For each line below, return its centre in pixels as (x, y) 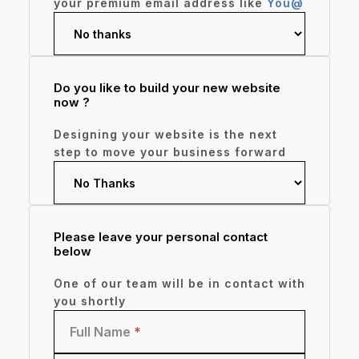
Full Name (101, 332)
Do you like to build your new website (167, 88)
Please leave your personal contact (160, 237)
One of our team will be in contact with (179, 283)
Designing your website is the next (165, 134)
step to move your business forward (169, 152)
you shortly (89, 301)
